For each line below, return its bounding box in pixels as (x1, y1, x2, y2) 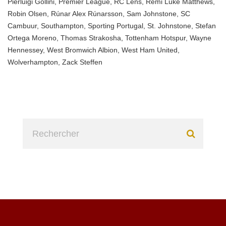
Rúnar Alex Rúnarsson (51, 10, 123, 18)
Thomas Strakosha (61, 34, 121, 42)
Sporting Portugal (88, 22, 143, 30)
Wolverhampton (8, 58, 58, 66)
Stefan (195, 22, 216, 30)
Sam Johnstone (127, 10, 177, 18)
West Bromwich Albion (47, 46, 118, 54)
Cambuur (8, 22, 37, 30)
